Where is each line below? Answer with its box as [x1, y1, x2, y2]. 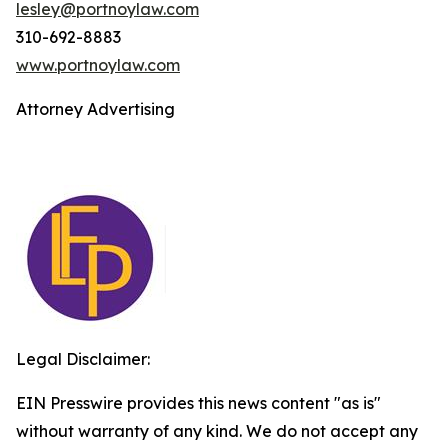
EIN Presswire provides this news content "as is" [16, 393, 381, 413]
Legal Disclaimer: [16, 349, 150, 369]
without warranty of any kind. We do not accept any [16, 421, 418, 441]
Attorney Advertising [16, 99, 175, 119]
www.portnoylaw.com [16, 55, 180, 75]
